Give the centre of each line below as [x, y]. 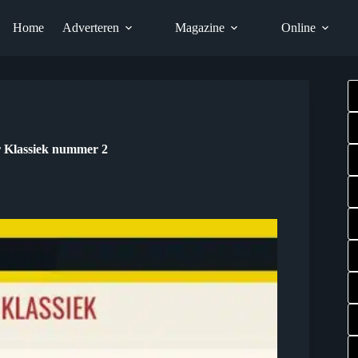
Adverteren [90, 28]
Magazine [200, 28]
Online [298, 28]
